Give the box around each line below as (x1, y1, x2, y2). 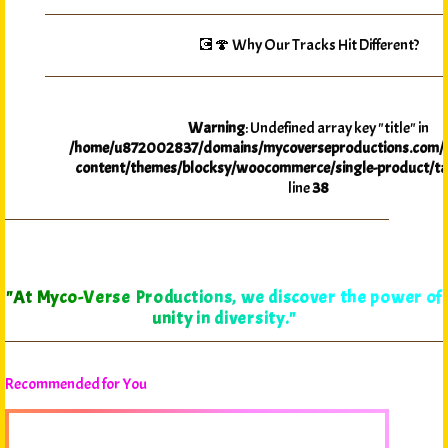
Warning (188, 118, 245, 139)
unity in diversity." (151, 307, 297, 331)
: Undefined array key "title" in (245, 118, 429, 139)
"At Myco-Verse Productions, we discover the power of (5, 286, 443, 310)
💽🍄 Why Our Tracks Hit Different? (198, 35, 419, 56)
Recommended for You (5, 373, 147, 394)
